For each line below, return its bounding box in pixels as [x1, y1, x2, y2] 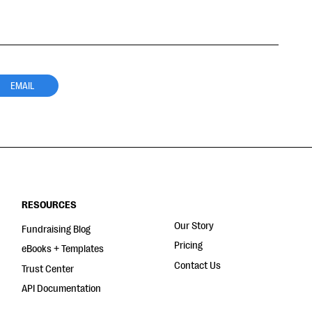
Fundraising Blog [22, 224, 91, 235]
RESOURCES [22, 199, 77, 211]
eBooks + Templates [22, 243, 104, 256]
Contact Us [173, 259, 221, 272]
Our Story [173, 220, 214, 232]
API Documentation [22, 282, 102, 295]
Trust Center [22, 263, 75, 275]
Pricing [173, 240, 203, 252]
